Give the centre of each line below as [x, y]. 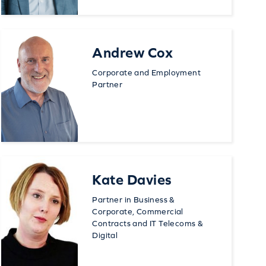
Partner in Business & [134, 200]
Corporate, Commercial [138, 212]
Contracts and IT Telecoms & [148, 224]
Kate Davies [132, 180]
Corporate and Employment [146, 73]
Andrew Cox [133, 53]
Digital [105, 235]
